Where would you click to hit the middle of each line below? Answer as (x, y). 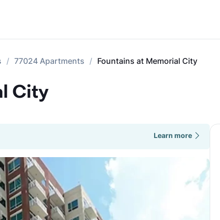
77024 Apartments (49, 61)
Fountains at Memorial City (147, 61)
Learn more (173, 135)
